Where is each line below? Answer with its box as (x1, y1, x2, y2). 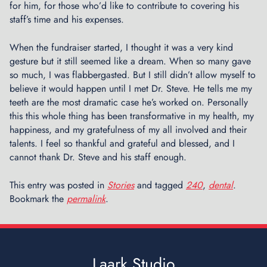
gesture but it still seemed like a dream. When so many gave (10, 54, 251, 69)
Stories (107, 178, 134, 193)
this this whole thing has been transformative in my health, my (10, 109, 254, 123)
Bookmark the (10, 192, 67, 206)
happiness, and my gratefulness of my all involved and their (10, 123, 247, 137)
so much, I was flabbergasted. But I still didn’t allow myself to (10, 68, 256, 82)
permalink (67, 192, 105, 206)
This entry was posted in (10, 178, 107, 193)
